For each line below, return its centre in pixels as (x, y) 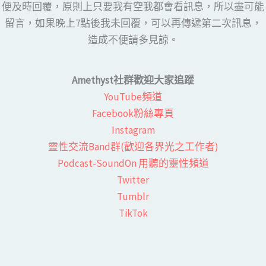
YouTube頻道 (133, 96)
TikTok (133, 213)
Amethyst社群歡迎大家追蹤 (133, 80)
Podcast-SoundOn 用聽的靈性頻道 (133, 163)
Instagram (133, 130)
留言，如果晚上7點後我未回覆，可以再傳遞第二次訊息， (133, 23)
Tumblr (133, 196)
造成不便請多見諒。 (133, 40)
